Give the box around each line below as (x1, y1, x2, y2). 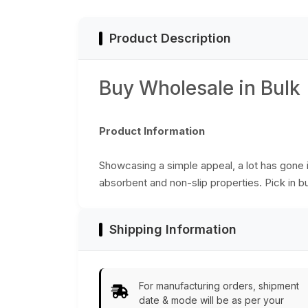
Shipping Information (109, 222, 236, 237)
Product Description (109, 31, 231, 46)
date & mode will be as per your (139, 294, 284, 307)
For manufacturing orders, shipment (139, 280, 299, 292)
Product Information (99, 124, 205, 138)
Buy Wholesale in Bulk (99, 76, 300, 100)
